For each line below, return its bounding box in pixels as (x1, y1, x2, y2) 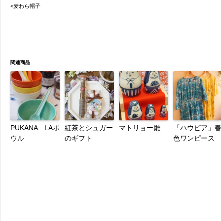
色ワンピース (173, 134, 215, 142)
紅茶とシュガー (65, 124, 113, 132)
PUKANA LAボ (10, 124, 60, 132)
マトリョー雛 (119, 124, 160, 132)
